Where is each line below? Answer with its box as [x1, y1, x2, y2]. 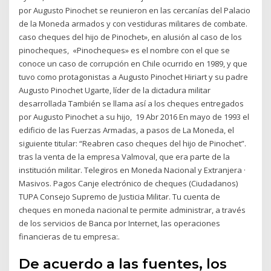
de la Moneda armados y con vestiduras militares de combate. [19, 18, 248, 29]
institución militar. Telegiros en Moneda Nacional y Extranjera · [19, 164, 246, 175]
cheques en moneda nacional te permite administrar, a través [19, 204, 246, 215]
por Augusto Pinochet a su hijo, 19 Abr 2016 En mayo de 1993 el [19, 111, 250, 122]
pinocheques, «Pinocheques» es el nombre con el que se [19, 44, 230, 56]
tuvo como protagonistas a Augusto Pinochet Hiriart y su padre [19, 71, 249, 82]
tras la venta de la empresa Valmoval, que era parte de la [19, 151, 230, 162]
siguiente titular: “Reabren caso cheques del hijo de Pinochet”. [19, 137, 247, 149]
